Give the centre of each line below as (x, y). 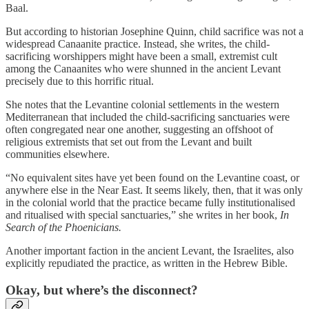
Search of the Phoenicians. (63, 228)
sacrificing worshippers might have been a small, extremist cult (141, 57)
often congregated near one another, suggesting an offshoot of (139, 130)
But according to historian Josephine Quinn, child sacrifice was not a (154, 32)
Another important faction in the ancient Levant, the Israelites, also (150, 251)
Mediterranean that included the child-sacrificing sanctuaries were (148, 117)
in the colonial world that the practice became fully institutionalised (150, 203)
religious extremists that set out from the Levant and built (129, 142)
